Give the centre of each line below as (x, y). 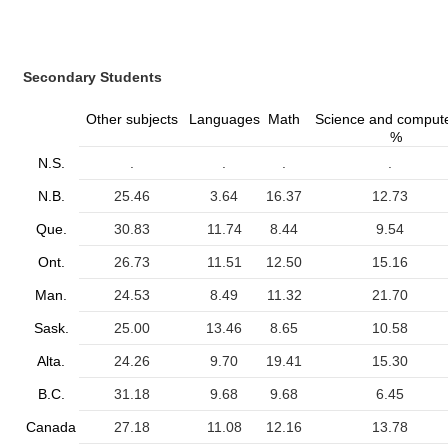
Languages (224, 119)
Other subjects (131, 119)
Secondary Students (92, 77)
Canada (51, 427)
